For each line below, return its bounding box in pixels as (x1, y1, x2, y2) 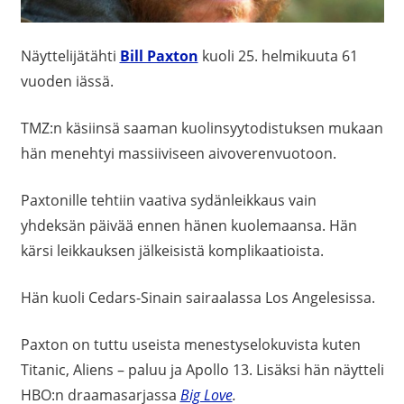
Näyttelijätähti (20, 46, 120, 67)
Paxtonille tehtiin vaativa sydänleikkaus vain (20, 190, 317, 211)
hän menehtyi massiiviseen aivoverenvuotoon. (20, 143, 336, 164)
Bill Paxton (119, 46, 198, 67)
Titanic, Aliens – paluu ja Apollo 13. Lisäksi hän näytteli (20, 360, 384, 381)
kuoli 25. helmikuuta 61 (197, 46, 358, 67)
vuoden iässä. (20, 71, 114, 92)
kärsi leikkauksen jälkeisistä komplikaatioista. (20, 241, 324, 262)
